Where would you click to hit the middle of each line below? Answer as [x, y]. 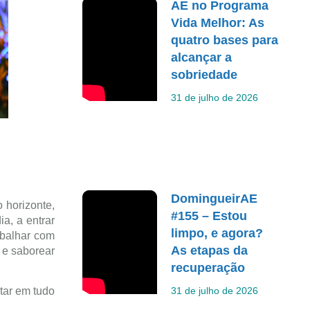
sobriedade [204, 75]
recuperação [208, 267]
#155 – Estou [209, 216]
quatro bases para [225, 40]
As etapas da [210, 250]
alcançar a [202, 57]
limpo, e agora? [217, 233]
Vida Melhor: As [218, 23]
